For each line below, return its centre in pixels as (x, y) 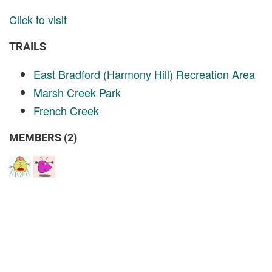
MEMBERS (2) (43, 138)
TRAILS (28, 46)
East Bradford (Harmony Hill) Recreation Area (144, 74)
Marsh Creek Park (77, 92)
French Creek (66, 110)
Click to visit (38, 19)
